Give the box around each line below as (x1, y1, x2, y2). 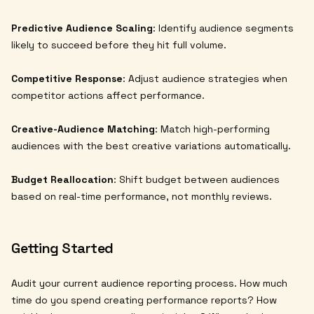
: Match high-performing (155, 123, 270, 136)
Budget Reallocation (11, 173, 114, 186)
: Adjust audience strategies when (123, 72, 287, 86)
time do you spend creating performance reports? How (11, 294, 277, 307)
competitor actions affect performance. (11, 89, 205, 102)
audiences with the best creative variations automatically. (11, 139, 291, 153)
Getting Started (11, 239, 114, 258)
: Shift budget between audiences (114, 173, 280, 186)
